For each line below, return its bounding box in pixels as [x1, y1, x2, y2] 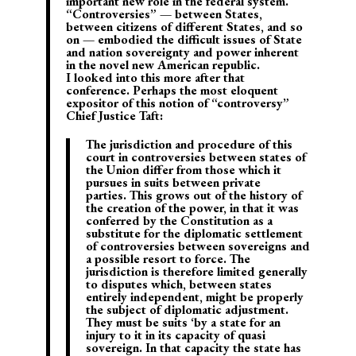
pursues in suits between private [85, 174, 261, 192]
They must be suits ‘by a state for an [85, 314, 281, 331]
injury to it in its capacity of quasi [85, 327, 265, 344]
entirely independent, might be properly [85, 288, 304, 306]
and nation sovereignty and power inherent [65, 44, 299, 61]
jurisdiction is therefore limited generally [85, 263, 308, 281]
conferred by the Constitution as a [85, 212, 273, 230]
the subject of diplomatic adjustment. [85, 301, 288, 319]
